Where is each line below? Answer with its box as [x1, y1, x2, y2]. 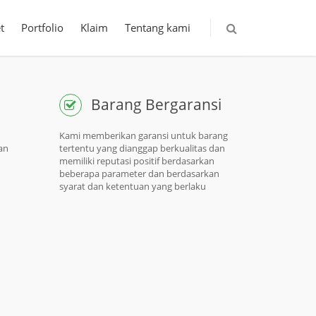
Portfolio [21, 20, 63, 35]
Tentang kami [125, 20, 190, 35]
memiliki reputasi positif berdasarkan [59, 154, 214, 167]
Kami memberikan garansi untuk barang [59, 129, 228, 142]
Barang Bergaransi [90, 95, 221, 114]
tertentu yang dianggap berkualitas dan [59, 142, 225, 154]
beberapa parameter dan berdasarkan [59, 167, 219, 180]
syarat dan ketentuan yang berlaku [59, 180, 206, 193]
